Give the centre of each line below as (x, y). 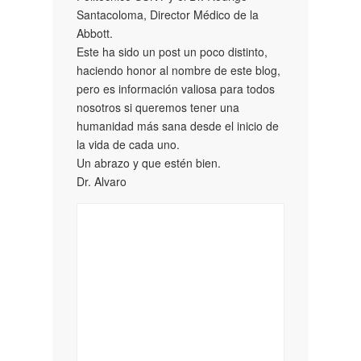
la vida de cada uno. (128, 144)
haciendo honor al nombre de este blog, (178, 70)
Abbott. (95, 33)
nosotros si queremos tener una (158, 107)
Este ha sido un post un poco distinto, (172, 51)
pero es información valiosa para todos (176, 88)
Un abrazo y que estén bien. (149, 162)
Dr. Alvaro (102, 181)
